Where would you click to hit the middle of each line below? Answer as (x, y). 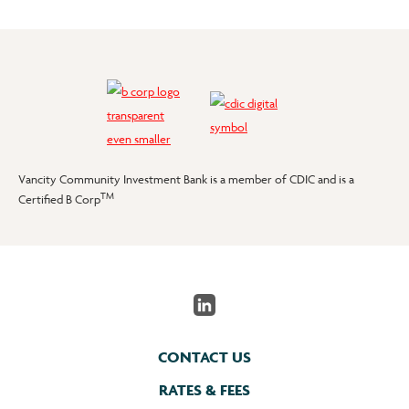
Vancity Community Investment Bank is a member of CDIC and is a (186, 178)
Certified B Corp (59, 199)
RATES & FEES (204, 389)
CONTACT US (204, 357)
